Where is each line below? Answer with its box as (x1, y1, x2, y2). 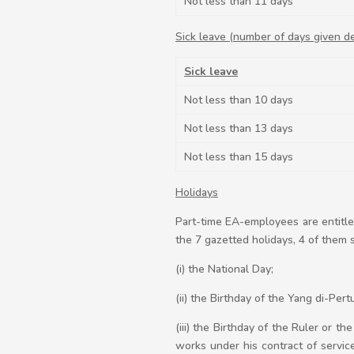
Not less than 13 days (184, 121, 293, 136)
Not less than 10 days (184, 92, 293, 107)
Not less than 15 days (184, 149, 293, 164)
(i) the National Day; (175, 262, 273, 277)
